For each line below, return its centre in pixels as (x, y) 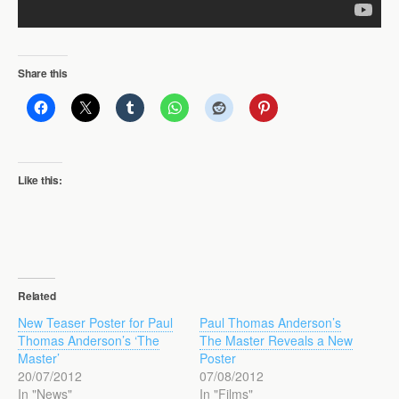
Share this (43, 73)
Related (37, 295)
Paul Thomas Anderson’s (270, 322)
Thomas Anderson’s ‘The (89, 340)
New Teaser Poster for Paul (95, 322)
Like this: (40, 179)
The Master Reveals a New (276, 340)
